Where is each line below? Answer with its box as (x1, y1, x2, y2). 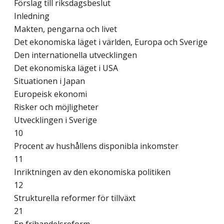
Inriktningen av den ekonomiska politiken (14, 166, 172, 178)
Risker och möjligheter (14, 101, 100, 113)
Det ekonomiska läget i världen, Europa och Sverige (14, 36, 209, 48)
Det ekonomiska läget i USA (14, 62, 120, 74)
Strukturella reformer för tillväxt (14, 192, 137, 204)
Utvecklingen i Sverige (14, 114, 99, 126)
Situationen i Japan (14, 75, 87, 87)
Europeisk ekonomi (14, 88, 89, 100)
